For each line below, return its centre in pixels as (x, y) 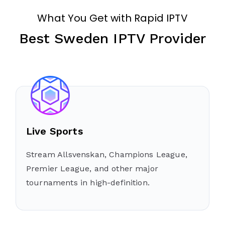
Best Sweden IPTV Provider (113, 38)
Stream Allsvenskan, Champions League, (107, 154)
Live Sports (54, 131)
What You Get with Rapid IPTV (113, 18)
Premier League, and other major (92, 168)
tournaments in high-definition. (88, 182)
